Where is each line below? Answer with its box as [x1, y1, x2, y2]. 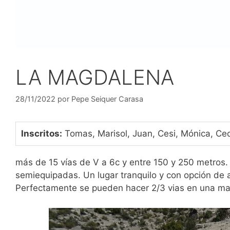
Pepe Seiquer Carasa [71, 94, 143, 104]
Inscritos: [21, 128, 62, 139]
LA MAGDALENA [15, 64, 174, 90]
